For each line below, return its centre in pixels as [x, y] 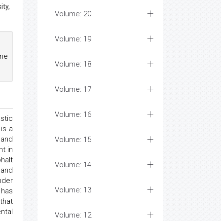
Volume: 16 [73, 114]
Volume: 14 [73, 165]
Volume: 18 [73, 64]
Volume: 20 [73, 14]
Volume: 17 [73, 89]
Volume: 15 [73, 140]
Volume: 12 [73, 215]
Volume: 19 [73, 39]
